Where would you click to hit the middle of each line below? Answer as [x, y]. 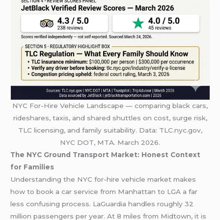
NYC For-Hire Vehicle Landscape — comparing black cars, [110, 105]
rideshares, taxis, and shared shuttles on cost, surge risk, [110, 118]
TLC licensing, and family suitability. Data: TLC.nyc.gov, [110, 130]
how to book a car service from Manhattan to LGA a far [104, 191]
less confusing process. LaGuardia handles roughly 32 [102, 204]
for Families [32, 167]
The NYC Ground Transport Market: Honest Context [106, 154]
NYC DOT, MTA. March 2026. [110, 142]
